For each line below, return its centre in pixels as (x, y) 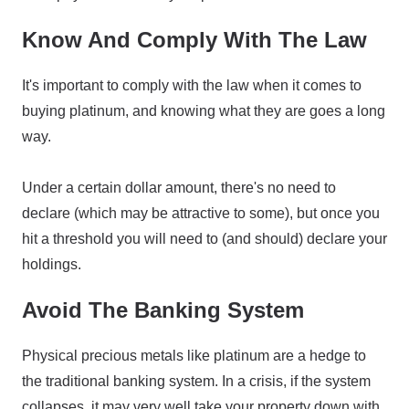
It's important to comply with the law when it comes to (192, 85)
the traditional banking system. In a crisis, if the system (196, 381)
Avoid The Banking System (163, 310)
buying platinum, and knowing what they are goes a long (204, 111)
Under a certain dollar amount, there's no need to (179, 188)
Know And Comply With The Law (194, 40)
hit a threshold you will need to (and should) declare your (204, 239)
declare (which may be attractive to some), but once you (201, 213)
